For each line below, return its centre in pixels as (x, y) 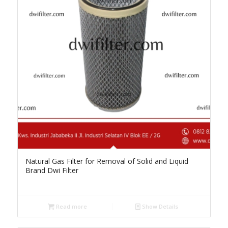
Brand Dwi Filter (52, 170)
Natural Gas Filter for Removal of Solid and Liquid (107, 161)
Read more (70, 206)
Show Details (160, 206)
